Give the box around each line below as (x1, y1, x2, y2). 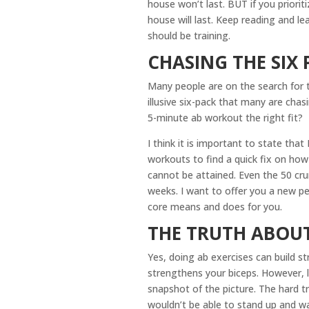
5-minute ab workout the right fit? (147, 110, 303, 124)
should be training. (147, 28, 230, 42)
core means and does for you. (147, 199, 282, 213)
